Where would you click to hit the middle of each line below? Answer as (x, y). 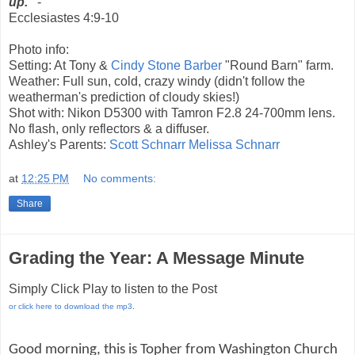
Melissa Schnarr (234, 144)
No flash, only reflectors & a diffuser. (109, 128)
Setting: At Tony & (60, 65)
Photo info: (39, 49)
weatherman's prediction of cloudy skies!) (124, 97)
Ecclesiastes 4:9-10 (64, 17)
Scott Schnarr (147, 144)
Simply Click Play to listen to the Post (113, 289)
